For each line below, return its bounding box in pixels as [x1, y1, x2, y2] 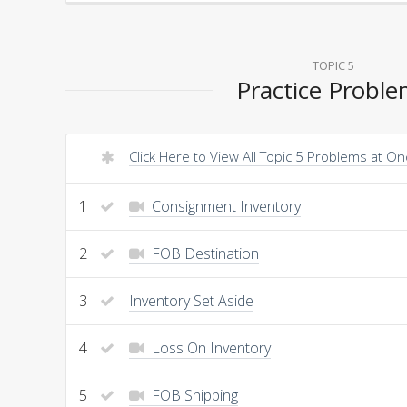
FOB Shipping [148, 384, 238, 405]
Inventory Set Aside [129, 290, 253, 311]
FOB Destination [148, 243, 259, 263]
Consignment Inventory [148, 195, 301, 216]
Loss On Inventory [148, 337, 271, 358]
